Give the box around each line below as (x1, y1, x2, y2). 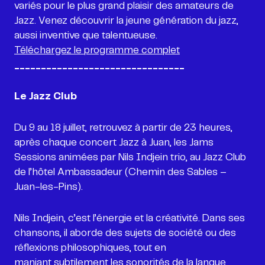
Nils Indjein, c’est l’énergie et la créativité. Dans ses (14, 213, 245, 223)
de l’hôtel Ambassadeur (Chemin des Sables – (14, 167, 227, 177)
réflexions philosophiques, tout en (14, 243, 166, 253)
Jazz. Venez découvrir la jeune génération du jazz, (14, 15, 238, 25)
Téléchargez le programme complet (14, 45, 180, 55)
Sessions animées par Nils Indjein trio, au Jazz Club (14, 152, 246, 162)
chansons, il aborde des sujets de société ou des (14, 228, 236, 238)
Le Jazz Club (14, 91, 77, 101)
